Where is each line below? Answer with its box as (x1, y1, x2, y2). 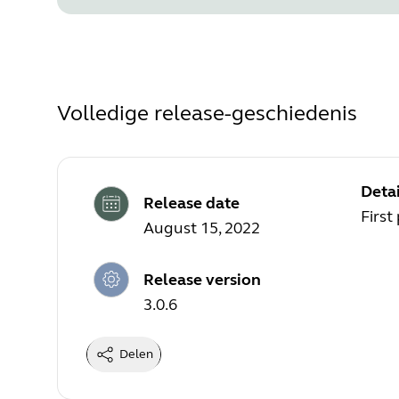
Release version (143, 269, 261, 289)
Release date (143, 193, 240, 214)
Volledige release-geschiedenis (57, 100, 357, 126)
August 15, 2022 (143, 218, 260, 239)
